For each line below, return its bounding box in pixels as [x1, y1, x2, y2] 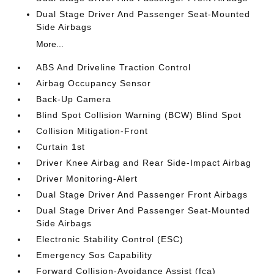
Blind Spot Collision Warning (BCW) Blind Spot [36, 110, 242, 120]
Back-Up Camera [36, 94, 112, 104]
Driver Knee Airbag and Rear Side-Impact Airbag [36, 158, 252, 168]
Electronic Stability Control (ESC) [36, 234, 184, 244]
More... [36, 39, 64, 49]
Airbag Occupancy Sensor [36, 78, 152, 88]
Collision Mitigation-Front [36, 126, 149, 136]
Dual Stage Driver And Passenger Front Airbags [36, 190, 248, 199]
